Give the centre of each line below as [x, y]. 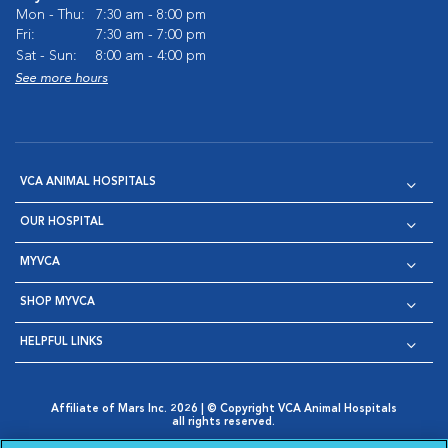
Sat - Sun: [46, 56]
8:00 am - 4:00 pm [151, 56]
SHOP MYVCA [57, 302]
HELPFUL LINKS [61, 342]
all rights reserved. [224, 422]
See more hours [61, 78]
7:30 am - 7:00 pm [151, 35]
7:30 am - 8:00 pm [151, 15]
